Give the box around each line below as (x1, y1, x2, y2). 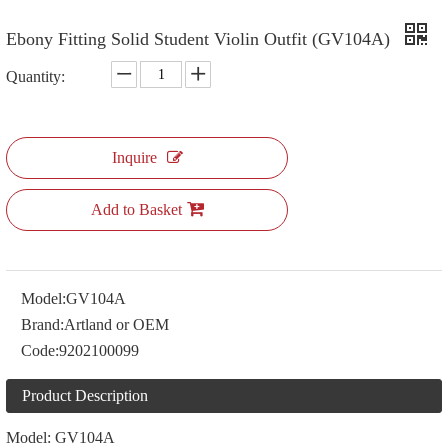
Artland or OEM (64, 316, 169, 333)
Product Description (22, 387, 148, 404)
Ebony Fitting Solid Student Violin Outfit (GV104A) (6, 29, 395, 49)
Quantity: (6, 68, 65, 85)
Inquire (111, 149, 157, 166)
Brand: (21, 316, 64, 333)
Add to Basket (90, 201, 182, 218)
